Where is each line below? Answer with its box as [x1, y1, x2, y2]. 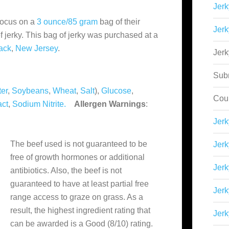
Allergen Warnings [74, 100, 146, 108]
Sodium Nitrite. [12, 100, 66, 108]
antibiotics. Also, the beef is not [10, 166, 122, 175]
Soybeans [12, 86, 49, 95]
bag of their [98, 17, 140, 26]
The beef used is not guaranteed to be [10, 140, 147, 148]
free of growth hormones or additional [10, 153, 145, 162]
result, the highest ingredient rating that [10, 206, 150, 215]
